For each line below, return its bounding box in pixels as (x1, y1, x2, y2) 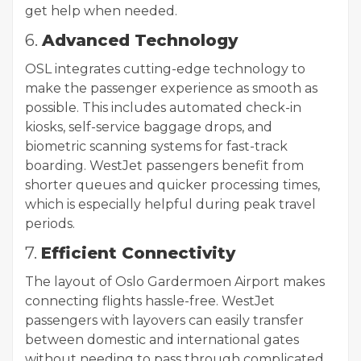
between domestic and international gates (25, 332, 299, 348)
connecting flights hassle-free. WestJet (25, 293, 275, 309)
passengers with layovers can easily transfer (25, 313, 304, 329)
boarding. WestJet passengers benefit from (25, 158, 304, 174)
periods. (25, 216, 75, 232)
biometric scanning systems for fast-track (25, 139, 288, 155)
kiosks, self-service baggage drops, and (25, 119, 272, 135)
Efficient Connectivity (41, 243, 235, 263)
